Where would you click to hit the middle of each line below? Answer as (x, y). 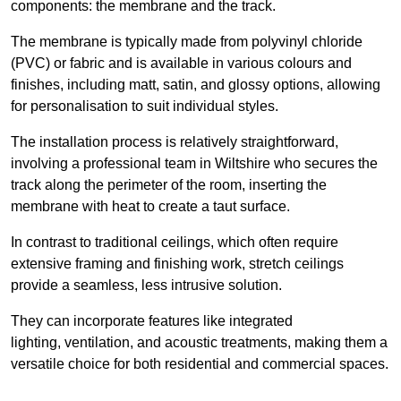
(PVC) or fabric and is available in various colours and (181, 64)
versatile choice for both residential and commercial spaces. (200, 364)
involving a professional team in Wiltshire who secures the (194, 164)
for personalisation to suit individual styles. (145, 107)
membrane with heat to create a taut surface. (150, 207)
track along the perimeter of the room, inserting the (169, 185)
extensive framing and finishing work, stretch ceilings (177, 264)
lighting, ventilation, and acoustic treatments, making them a (199, 343)
